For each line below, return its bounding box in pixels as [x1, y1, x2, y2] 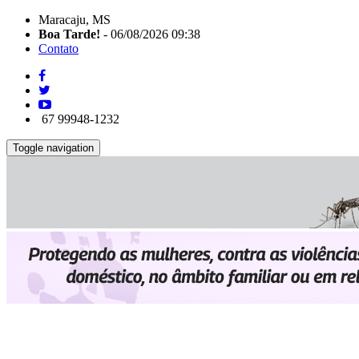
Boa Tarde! [38, 27, 100, 41]
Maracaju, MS [38, 13, 111, 26]
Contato [38, 42, 79, 55]
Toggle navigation [13, 142, 94, 154]
